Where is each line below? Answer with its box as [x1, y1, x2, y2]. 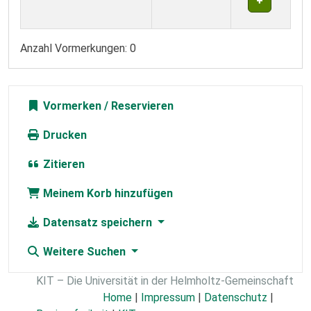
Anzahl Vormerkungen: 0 [20, 42, 136, 56]
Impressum [141, 291, 195, 305]
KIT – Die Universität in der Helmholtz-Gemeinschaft [36, 274, 294, 288]
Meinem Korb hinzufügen [40, 187, 173, 201]
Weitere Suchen [40, 245, 128, 259]
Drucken [40, 128, 87, 142]
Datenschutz [204, 291, 267, 305]
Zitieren [40, 158, 85, 171]
